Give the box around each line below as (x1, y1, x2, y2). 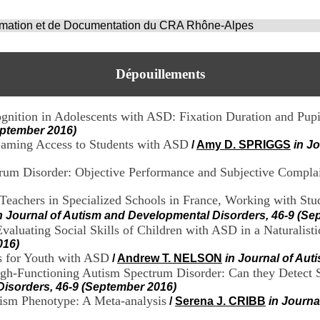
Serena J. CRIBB (175, 295, 266, 307)
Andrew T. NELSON (117, 252, 222, 264)
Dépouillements (115, 66, 205, 81)
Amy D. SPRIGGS (196, 139, 291, 151)
